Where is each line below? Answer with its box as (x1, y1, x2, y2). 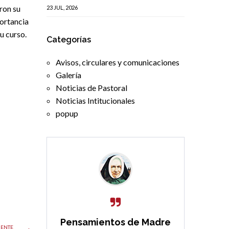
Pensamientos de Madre (60, 217, 171, 228)
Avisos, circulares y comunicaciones (56, 57, 179, 67)
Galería (56, 70, 81, 80)
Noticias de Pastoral (56, 83, 127, 93)
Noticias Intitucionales (56, 96, 135, 106)
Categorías (47, 35, 91, 45)
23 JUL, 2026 (47, 4, 78, 11)
